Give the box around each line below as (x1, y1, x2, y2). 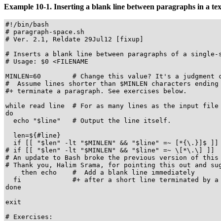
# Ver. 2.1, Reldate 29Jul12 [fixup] (5, 35, 144, 43)
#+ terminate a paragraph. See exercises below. (5, 87, 187, 95)
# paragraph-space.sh (5, 28, 84, 36)
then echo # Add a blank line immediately (5, 168, 195, 176)
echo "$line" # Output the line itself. (5, 116, 171, 124)
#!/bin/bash (5, 20, 49, 28)
